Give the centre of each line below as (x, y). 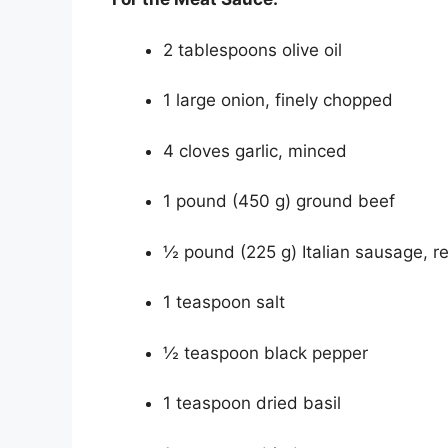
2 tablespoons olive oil (252, 49)
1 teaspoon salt (224, 302)
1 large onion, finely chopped (278, 100)
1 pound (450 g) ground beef (279, 201)
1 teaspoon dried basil (252, 403)
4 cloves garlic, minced (255, 150)
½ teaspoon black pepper (265, 352)
